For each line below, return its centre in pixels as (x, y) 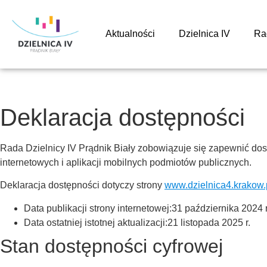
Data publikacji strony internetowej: (98, 208)
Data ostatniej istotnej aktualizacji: (96, 222)
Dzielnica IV (204, 34)
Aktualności (130, 34)
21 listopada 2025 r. (209, 222)
